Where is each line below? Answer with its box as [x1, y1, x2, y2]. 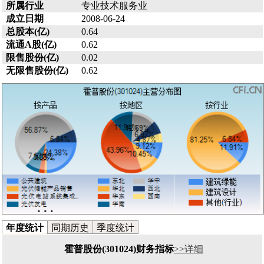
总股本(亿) [5, 26, 49, 37]
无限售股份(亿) [5, 65, 68, 75]
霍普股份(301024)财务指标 [64, 243, 174, 254]
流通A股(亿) [5, 39, 57, 49]
